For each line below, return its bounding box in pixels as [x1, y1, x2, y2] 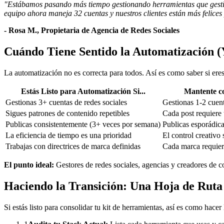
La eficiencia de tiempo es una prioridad [5, 131, 131, 140]
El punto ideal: [4, 160, 54, 169]
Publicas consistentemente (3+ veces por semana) [5, 120, 160, 129]
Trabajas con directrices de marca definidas [5, 142, 140, 151]
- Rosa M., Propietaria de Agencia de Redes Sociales [4, 26, 179, 35]
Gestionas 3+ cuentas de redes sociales [5, 98, 127, 107]
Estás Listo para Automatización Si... [20, 87, 145, 96]
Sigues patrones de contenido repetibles [5, 109, 129, 118]
